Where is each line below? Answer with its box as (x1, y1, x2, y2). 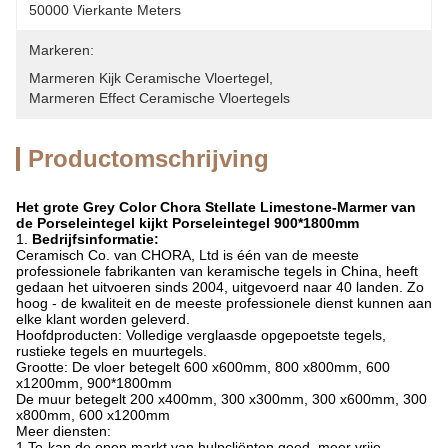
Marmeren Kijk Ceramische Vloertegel (29, 70, 269, 86)
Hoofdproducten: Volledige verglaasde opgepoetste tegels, (16, 327, 386, 343)
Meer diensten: (16, 423, 111, 439)
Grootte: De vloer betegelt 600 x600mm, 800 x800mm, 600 (16, 359, 390, 375)
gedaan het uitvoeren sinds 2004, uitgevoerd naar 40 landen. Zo (16, 279, 424, 295)
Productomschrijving (28, 145, 269, 172)
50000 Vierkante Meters (29, 2, 181, 18)
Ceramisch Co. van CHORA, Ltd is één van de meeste (16, 247, 359, 263)
